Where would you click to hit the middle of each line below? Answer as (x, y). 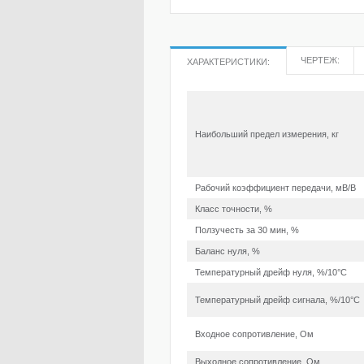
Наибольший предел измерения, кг (267, 134)
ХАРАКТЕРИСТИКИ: (228, 62)
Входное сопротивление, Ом (254, 334)
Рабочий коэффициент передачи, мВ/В (275, 188)
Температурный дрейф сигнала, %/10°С (277, 300)
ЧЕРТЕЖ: (320, 60)
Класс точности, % (234, 209)
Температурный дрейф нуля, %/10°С (271, 272)
